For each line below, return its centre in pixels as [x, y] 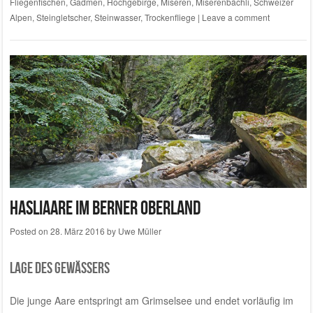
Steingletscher [63, 17]
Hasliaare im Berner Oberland [105, 208]
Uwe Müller [139, 231]
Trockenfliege [170, 17]
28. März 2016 [77, 231]
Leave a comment [235, 17]
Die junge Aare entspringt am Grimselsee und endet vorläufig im [151, 301]
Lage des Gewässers [59, 267]
